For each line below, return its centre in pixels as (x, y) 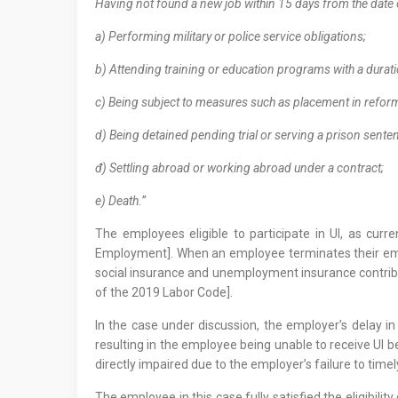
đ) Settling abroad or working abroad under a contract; (242, 168)
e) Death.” (123, 201)
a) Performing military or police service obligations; (233, 37)
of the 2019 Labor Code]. (167, 293)
